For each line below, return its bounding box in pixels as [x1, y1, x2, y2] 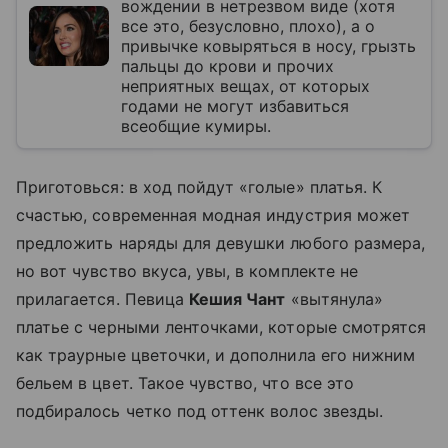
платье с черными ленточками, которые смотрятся [16, 316, 427, 337]
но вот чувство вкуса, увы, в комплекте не [16, 260, 358, 281]
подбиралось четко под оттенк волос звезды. [16, 400, 389, 421]
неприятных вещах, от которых [121, 75, 370, 96]
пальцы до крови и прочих [121, 55, 334, 76]
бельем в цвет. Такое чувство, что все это [16, 372, 354, 393]
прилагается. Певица [16, 288, 189, 309]
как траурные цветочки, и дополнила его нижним [16, 344, 416, 365]
